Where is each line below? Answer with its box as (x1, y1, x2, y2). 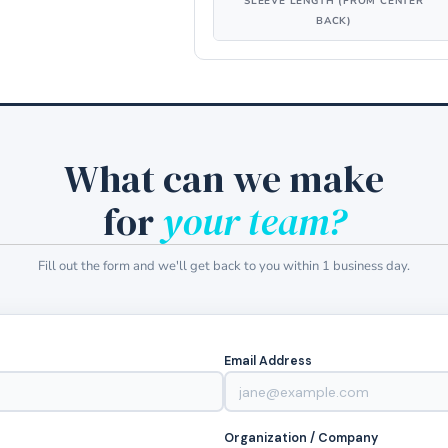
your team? (161, 196, 346, 248)
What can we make (64, 153, 384, 205)
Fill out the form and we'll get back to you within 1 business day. (38, 257, 410, 275)
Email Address (224, 353, 312, 369)
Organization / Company (224, 430, 378, 446)
